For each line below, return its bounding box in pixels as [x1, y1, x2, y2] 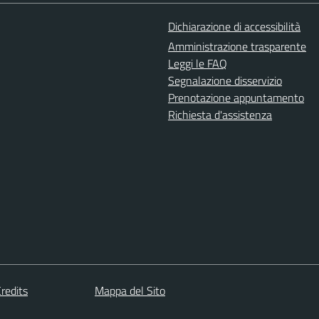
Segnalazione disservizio [168, 72, 282, 89]
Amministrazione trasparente [168, 38, 306, 55]
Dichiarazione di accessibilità [168, 18, 300, 35]
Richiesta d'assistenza [168, 106, 272, 123]
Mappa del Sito [95, 281, 165, 299]
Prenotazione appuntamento [168, 89, 304, 106]
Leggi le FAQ [168, 55, 227, 72]
